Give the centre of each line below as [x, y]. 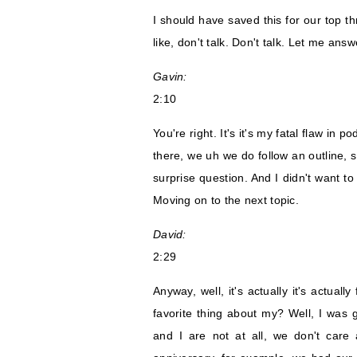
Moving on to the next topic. [226, 200]
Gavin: [170, 77]
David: [170, 235]
